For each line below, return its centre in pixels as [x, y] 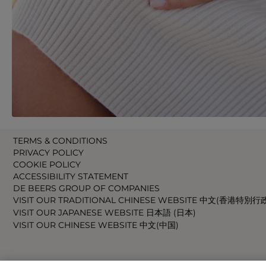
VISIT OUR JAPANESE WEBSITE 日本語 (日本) [104, 212]
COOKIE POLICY [47, 164]
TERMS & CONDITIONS [60, 140]
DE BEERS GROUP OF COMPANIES [86, 188]
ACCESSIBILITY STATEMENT [71, 176]
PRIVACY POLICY [48, 152]
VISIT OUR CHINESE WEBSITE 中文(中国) [96, 225]
